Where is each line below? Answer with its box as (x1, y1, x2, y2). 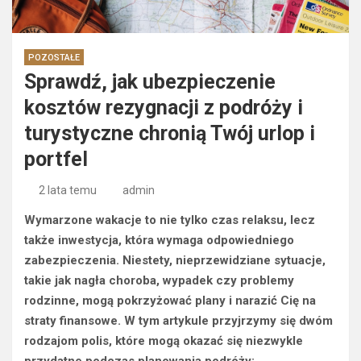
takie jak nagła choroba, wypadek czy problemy (24, 273, 294, 288)
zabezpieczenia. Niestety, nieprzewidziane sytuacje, (24, 253, 326, 268)
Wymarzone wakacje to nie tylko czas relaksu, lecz (24, 213, 315, 228)
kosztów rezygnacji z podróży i (24, 96, 303, 120)
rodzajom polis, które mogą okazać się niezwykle (24, 334, 303, 349)
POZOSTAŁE (28, 52, 80, 64)
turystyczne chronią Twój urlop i (24, 122, 315, 146)
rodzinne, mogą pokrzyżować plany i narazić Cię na (24, 293, 316, 309)
